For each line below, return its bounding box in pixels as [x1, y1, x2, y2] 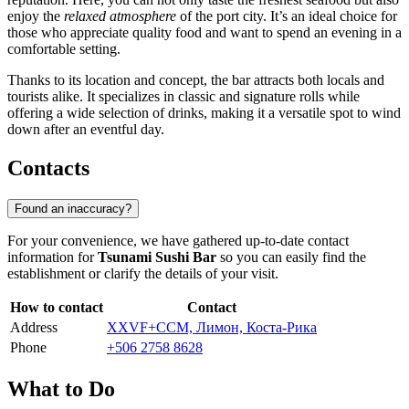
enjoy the [7, 8, 64, 25]
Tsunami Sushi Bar [98, 248, 216, 265]
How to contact [10, 299, 103, 315]
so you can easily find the [216, 248, 366, 265]
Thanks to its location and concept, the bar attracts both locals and [7, 72, 384, 89]
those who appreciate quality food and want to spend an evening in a [7, 25, 402, 41]
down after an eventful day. [7, 121, 164, 138]
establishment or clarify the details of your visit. [7, 265, 278, 281]
